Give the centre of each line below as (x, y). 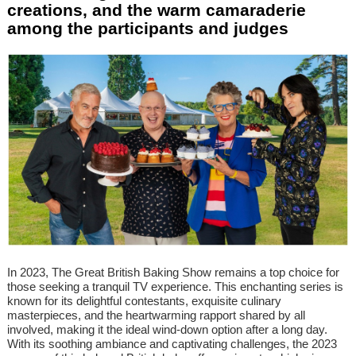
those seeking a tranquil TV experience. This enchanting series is (175, 286)
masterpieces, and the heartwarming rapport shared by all (156, 315)
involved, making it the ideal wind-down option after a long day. (167, 329)
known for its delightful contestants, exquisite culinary (144, 300)
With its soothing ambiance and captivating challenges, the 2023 (172, 343)
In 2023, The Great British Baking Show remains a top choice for (173, 272)
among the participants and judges (148, 29)
